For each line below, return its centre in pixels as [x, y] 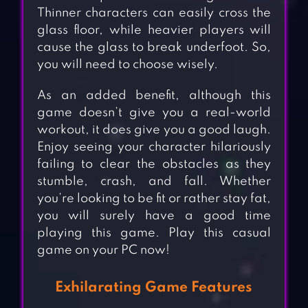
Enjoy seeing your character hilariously [154, 147]
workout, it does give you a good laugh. [154, 130]
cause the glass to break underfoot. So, [154, 48]
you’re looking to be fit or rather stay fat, [154, 199]
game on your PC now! [103, 251]
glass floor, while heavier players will [154, 31]
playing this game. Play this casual [154, 233]
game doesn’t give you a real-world [154, 113]
